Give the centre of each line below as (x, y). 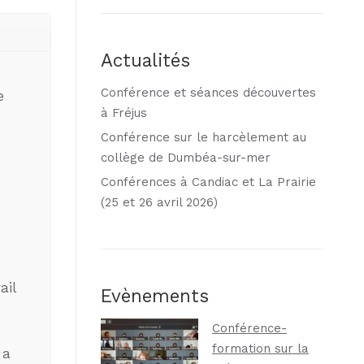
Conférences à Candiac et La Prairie (208, 182)
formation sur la (260, 348)
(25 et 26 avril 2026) (159, 202)
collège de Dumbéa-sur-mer (186, 157)
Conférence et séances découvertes (208, 92)
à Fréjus (124, 113)
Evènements (155, 295)
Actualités (145, 60)
